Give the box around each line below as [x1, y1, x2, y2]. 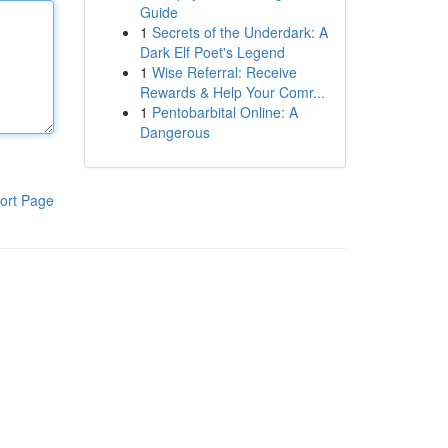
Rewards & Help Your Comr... [139, 82, 325, 102]
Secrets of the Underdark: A [151, 22, 328, 42]
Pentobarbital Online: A [151, 102, 298, 122]
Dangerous [139, 122, 210, 142]
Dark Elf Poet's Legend [139, 42, 285, 62]
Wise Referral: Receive [151, 62, 297, 82]
